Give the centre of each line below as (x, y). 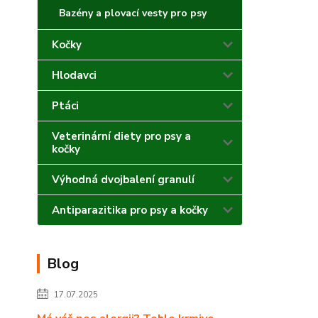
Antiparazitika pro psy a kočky (130, 210)
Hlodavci (74, 75)
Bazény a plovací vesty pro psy (133, 13)
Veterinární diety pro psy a (121, 136)
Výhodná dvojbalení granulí (123, 180)
